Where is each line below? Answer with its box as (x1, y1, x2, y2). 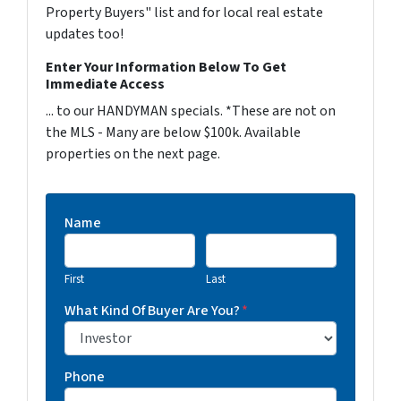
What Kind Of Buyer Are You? (64, 301, 240, 320)
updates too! (46, 24, 124, 44)
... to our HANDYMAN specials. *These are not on (46, 101, 336, 121)
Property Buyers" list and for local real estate (46, 3, 323, 22)
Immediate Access (46, 74, 165, 94)
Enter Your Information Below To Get (46, 57, 286, 77)
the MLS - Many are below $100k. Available (46, 123, 301, 142)
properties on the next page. (46, 144, 220, 164)
